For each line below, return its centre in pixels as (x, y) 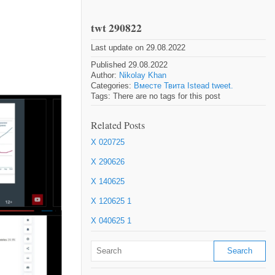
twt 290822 (116, 28)
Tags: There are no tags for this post (156, 96)
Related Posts (118, 125)
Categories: (112, 86)
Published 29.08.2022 (129, 65)
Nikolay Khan (143, 75)
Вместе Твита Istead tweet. (184, 86)
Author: (105, 75)
